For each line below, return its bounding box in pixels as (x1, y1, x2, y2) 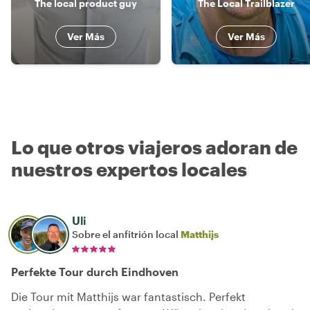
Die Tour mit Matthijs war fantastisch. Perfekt (11, 289, 246, 303)
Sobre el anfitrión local (72, 228, 181, 240)
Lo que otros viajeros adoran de (11, 136, 298, 158)
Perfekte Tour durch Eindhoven (11, 264, 179, 278)
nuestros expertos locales (11, 158, 247, 180)
